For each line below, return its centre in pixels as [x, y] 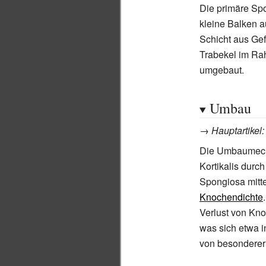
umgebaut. [222, 70]
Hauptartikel [237, 130]
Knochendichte [231, 197]
